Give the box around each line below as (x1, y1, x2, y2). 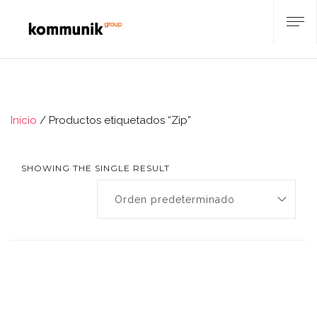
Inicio (11, 114, 37, 127)
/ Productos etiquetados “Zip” (37, 114, 191, 127)
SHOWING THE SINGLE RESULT (21, 163, 170, 173)
